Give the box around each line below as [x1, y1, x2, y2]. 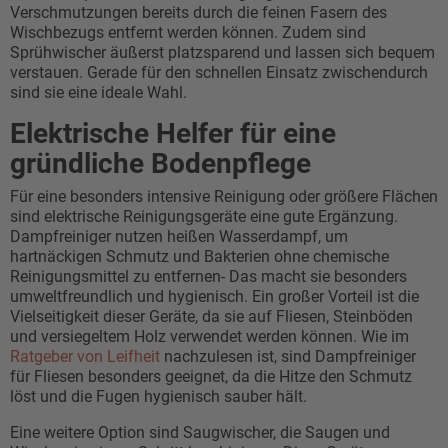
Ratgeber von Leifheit [10, 347, 160, 367]
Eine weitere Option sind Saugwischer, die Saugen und [10, 423, 390, 443]
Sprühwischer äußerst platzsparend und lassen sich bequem [10, 43, 435, 63]
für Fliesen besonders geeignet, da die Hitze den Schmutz [10, 367, 412, 387]
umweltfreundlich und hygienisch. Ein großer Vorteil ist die [10, 287, 419, 307]
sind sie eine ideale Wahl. [10, 83, 187, 103]
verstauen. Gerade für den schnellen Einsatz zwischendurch [10, 63, 428, 83]
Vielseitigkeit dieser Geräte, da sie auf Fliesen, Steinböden [10, 307, 413, 327]
